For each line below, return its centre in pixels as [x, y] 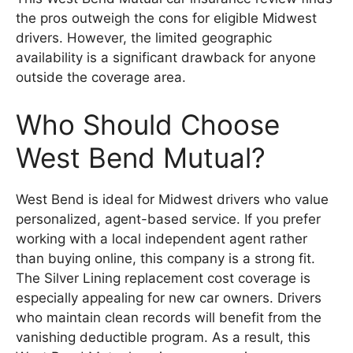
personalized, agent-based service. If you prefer [168, 219]
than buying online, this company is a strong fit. [165, 258]
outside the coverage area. [101, 78]
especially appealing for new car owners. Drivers [169, 297]
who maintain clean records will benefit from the [169, 317]
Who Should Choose [148, 124]
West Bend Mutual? [141, 157]
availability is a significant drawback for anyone [166, 58]
